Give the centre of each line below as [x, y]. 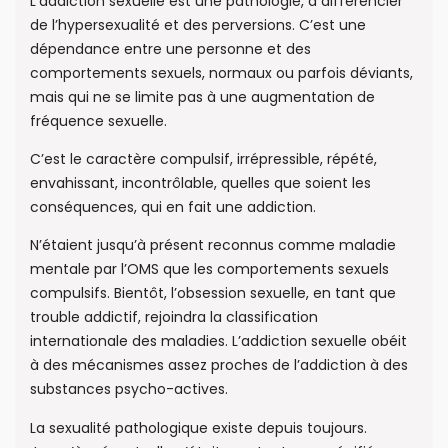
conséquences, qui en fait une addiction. [173, 206]
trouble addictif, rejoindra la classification [174, 317]
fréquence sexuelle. [98, 120]
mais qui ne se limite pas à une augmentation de [202, 96]
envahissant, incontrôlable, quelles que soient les [200, 182]
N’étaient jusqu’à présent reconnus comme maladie [213, 245]
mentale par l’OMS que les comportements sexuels [209, 269]
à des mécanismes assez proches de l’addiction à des [219, 365]
